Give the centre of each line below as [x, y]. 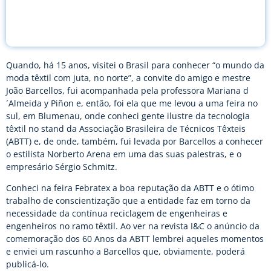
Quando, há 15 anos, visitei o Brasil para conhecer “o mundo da [135, 65]
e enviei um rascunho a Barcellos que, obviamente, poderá [126, 252]
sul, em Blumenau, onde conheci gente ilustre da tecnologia [128, 116]
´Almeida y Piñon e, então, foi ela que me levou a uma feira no [132, 103]
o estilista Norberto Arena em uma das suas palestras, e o [124, 154]
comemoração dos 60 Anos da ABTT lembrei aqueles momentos [135, 239]
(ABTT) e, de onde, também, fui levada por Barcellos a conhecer [135, 141]
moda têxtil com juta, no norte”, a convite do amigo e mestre [128, 77]
